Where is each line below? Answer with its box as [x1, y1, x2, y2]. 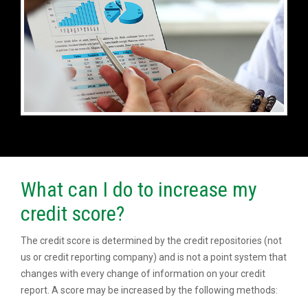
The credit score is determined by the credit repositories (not [21, 235, 282, 247]
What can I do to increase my [21, 177, 257, 202]
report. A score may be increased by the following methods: [21, 285, 278, 296]
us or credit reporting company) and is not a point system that [21, 252, 287, 263]
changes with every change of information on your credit [21, 268, 265, 280]
